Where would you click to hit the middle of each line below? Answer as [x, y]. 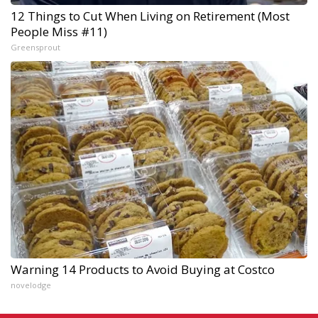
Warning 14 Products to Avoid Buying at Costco [143, 270]
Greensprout [35, 48]
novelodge [31, 285]
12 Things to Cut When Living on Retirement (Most [150, 16]
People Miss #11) [59, 32]
